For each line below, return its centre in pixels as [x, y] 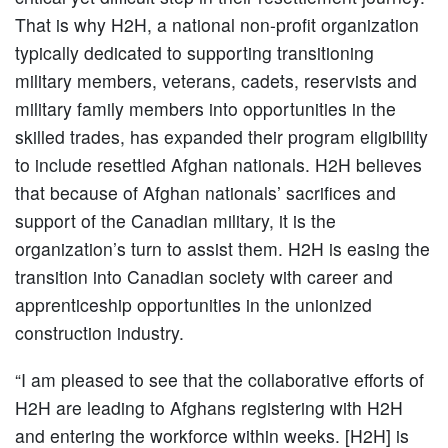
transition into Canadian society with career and [204, 277]
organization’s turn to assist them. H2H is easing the [222, 249]
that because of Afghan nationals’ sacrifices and [205, 193]
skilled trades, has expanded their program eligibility [221, 137]
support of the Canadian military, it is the [175, 221]
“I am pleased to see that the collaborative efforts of [219, 380]
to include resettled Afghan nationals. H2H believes [218, 165]
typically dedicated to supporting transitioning [194, 53]
